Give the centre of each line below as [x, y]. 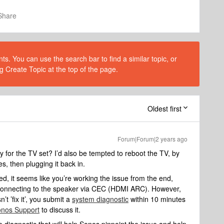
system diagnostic [100, 199]
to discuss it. [60, 209]
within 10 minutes [157, 199]
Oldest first [164, 108]
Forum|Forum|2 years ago [152, 139]
